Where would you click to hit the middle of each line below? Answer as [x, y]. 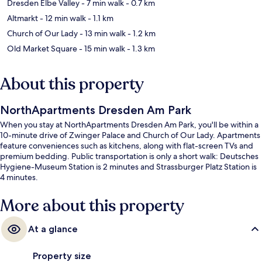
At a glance [53, 229]
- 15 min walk [101, 49]
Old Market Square [42, 49]
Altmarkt [23, 18]
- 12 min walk [62, 18]
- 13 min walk [102, 34]
